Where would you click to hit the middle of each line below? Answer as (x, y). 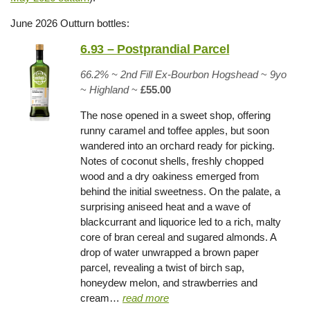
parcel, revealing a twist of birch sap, (163, 267)
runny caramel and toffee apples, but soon (175, 130)
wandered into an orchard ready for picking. (178, 146)
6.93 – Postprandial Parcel (155, 49)
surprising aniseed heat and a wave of (166, 207)
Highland (109, 90)
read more (146, 298)
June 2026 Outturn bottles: (70, 23)
